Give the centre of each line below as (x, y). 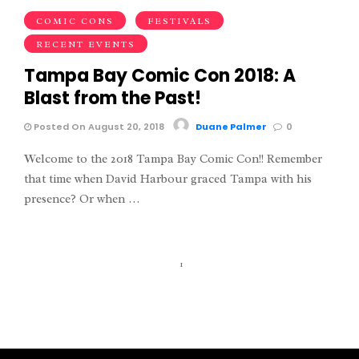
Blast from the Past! (113, 98)
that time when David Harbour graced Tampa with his (168, 179)
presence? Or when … (82, 200)
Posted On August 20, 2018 (98, 126)
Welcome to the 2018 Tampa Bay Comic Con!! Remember (173, 159)
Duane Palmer (231, 126)
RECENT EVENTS (86, 44)
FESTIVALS (179, 20)
